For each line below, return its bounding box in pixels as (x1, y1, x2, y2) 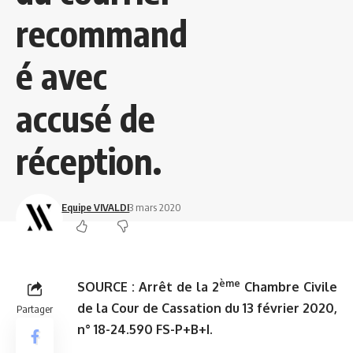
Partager (17, 303, 53, 316)
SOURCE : (77, 279, 139, 295)
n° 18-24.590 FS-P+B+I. (77, 321, 213, 338)
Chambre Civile (240, 279, 337, 295)
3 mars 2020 (129, 201, 182, 214)
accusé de (16, 96, 155, 141)
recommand (16, 11, 188, 56)
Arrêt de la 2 (139, 279, 219, 295)
